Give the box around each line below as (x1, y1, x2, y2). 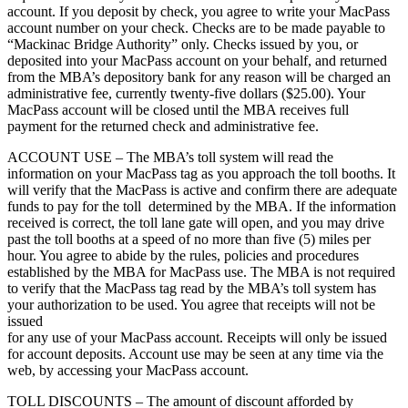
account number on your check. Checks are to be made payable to (7, 20, 385, 36)
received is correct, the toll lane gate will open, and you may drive (7, 215, 384, 231)
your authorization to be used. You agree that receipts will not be (7, 297, 375, 313)
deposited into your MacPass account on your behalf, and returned (7, 53, 387, 69)
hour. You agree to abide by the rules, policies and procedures (7, 248, 359, 264)
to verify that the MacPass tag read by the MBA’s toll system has (7, 280, 376, 297)
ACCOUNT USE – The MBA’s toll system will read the (7, 149, 333, 166)
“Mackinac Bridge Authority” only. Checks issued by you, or (7, 36, 358, 53)
